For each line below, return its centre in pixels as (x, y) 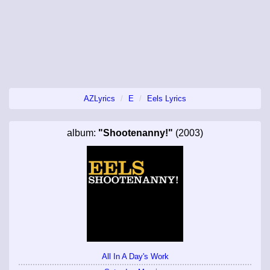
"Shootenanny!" (136, 133)
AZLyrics (99, 98)
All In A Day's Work (135, 256)
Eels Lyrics (167, 98)
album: (83, 133)
